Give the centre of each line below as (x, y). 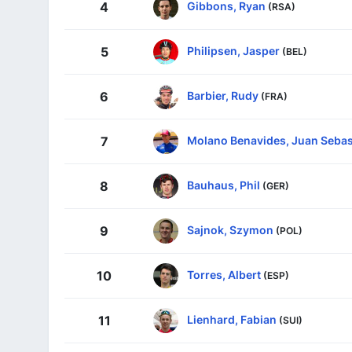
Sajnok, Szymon (230, 229)
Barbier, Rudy (223, 95)
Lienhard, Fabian (232, 319)
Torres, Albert (224, 274)
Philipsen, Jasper (233, 50)
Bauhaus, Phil (224, 185)
